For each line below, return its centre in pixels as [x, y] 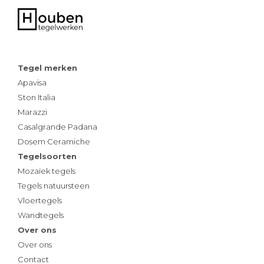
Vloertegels [40, 200]
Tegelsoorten [47, 156]
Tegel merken [47, 67]
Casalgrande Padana [57, 126]
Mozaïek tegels [47, 171]
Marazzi [32, 112]
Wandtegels [41, 215]
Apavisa [32, 82]
